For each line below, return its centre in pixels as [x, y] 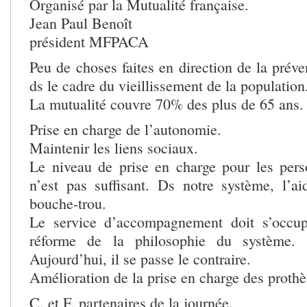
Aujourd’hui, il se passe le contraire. [140, 258]
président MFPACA [89, 41]
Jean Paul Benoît [81, 23]
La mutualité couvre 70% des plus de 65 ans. [167, 103]
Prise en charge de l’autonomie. [125, 129]
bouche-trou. [68, 203]
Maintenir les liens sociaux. [114, 147]
